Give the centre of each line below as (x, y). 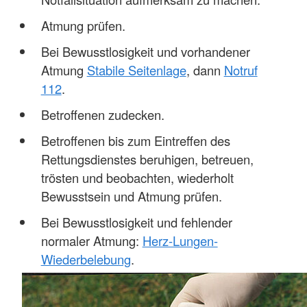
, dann (205, 70)
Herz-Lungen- (180, 241)
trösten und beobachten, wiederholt (137, 178)
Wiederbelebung (86, 259)
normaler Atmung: (91, 241)
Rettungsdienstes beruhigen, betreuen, (147, 159)
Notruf (241, 70)
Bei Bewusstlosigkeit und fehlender (136, 222)
